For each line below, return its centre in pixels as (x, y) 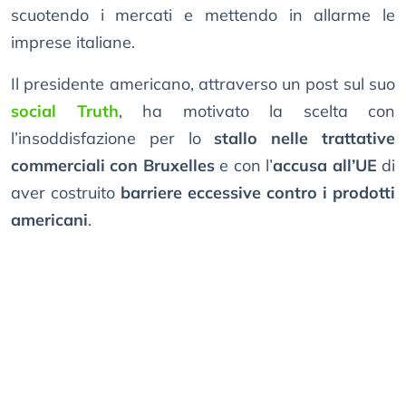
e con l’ (244, 166)
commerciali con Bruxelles (113, 166)
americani (49, 220)
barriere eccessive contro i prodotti (258, 193)
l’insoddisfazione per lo (113, 139)
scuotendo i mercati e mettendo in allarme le (203, 15)
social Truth (65, 111)
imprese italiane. (73, 43)
